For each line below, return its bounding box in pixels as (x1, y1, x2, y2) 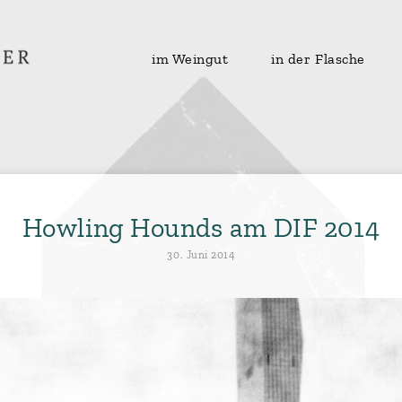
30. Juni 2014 (167, 249, 235, 261)
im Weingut (152, 51, 229, 67)
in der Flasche (271, 51, 365, 67)
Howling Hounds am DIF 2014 (22, 214, 380, 243)
